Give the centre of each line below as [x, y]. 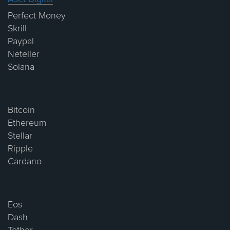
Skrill [17, 29]
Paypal [21, 42]
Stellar [20, 136]
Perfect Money [37, 16]
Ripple [20, 149]
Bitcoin [21, 111]
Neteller [24, 55]
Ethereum [27, 123]
